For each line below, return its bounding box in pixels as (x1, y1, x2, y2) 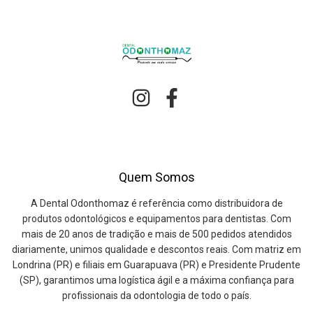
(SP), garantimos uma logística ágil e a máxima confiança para (19, 274, 294, 286)
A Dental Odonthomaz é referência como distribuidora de (30, 197, 283, 209)
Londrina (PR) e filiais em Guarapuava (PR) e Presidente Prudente (13, 259, 300, 270)
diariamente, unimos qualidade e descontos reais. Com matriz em (12, 243, 301, 255)
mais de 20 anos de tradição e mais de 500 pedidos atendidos (21, 228, 292, 240)
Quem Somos (118, 169, 195, 184)
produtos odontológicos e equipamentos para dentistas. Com (22, 212, 291, 224)
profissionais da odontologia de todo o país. (61, 289, 252, 301)
